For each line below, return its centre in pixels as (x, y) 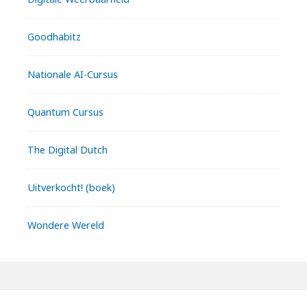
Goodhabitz (54, 36)
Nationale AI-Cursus (73, 74)
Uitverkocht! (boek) (71, 187)
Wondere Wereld (66, 225)
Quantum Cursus (65, 112)
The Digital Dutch (67, 149)
